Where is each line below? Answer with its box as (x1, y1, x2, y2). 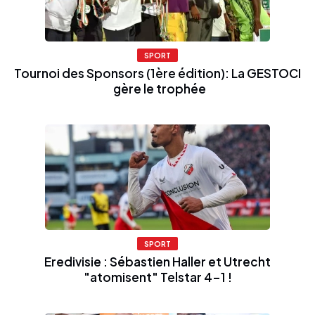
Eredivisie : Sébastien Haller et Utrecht (44, 253, 271, 269)
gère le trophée (109, 80, 206, 96)
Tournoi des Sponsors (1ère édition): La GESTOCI (14, 65, 301, 81)
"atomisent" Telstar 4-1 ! (83, 269, 232, 285)
